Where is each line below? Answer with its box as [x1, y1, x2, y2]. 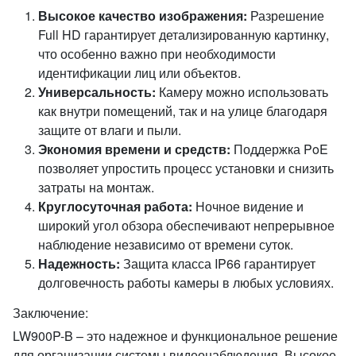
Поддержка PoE [230, 140, 328, 158]
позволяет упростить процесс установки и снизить [38, 159, 334, 177]
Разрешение [247, 6, 324, 25]
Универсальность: [38, 83, 156, 101]
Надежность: [38, 254, 120, 273]
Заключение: [13, 304, 88, 322]
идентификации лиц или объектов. [38, 64, 241, 82]
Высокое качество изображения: [38, 6, 247, 25]
